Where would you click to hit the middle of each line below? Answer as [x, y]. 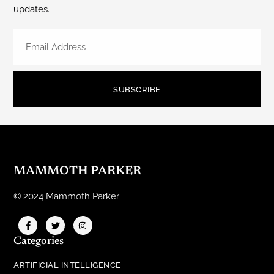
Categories [39, 242]
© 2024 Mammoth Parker [67, 197]
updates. [32, 9]
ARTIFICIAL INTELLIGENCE [67, 265]
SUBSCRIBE [137, 90]
